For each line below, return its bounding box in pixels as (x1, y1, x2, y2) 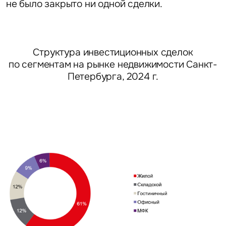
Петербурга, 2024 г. (67, 70, 159, 83)
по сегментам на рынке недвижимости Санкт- (8, 58, 218, 71)
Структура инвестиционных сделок (33, 46, 193, 59)
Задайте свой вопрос (16, 187, 195, 211)
